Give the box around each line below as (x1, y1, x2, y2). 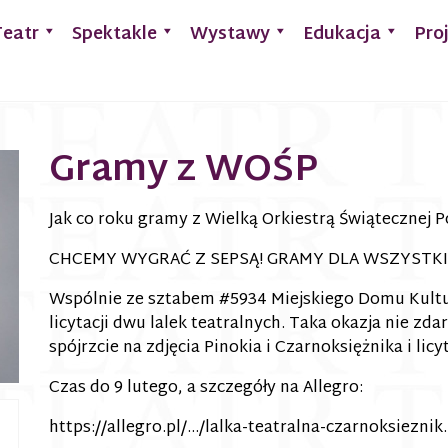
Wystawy (190, 19, 270, 51)
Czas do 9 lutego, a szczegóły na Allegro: (48, 374, 363, 404)
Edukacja (303, 19, 381, 51)
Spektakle (72, 19, 157, 51)
